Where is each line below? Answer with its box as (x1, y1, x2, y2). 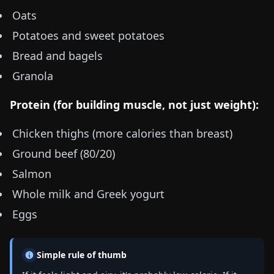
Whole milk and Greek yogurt (12, 187, 165, 201)
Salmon (12, 166, 51, 181)
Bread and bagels (12, 48, 103, 63)
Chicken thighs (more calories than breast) (12, 126, 232, 141)
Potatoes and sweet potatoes (12, 28, 165, 43)
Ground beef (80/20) (12, 146, 115, 161)
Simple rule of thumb (37, 249, 127, 261)
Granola (12, 68, 53, 83)
